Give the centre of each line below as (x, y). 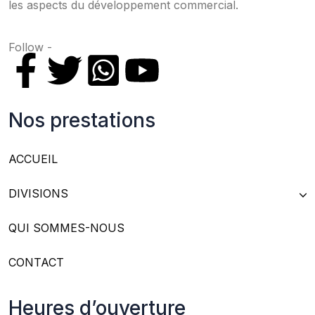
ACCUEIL (33, 159)
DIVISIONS (38, 194)
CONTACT (36, 263)
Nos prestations (82, 121)
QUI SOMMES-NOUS (66, 228)
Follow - (30, 47)
